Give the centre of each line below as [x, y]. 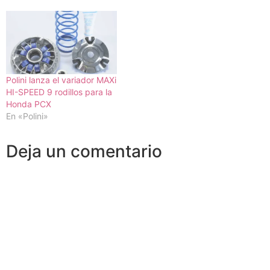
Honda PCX [29, 104]
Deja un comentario [84, 151]
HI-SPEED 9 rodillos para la [59, 92]
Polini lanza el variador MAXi [61, 80]
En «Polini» [27, 116]
